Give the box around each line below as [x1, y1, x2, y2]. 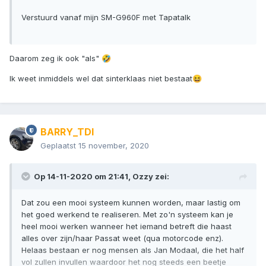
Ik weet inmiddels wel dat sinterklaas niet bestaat [9, 74, 192, 84]
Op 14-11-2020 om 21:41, [34, 172, 132, 182]
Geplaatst [40, 141, 78, 151]
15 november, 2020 [78, 141, 149, 151]
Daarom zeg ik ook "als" [9, 53, 102, 64]
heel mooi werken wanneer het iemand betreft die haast [21, 221, 232, 232]
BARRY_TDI [40, 126, 94, 138]
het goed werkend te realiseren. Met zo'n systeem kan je [21, 210, 233, 220]
